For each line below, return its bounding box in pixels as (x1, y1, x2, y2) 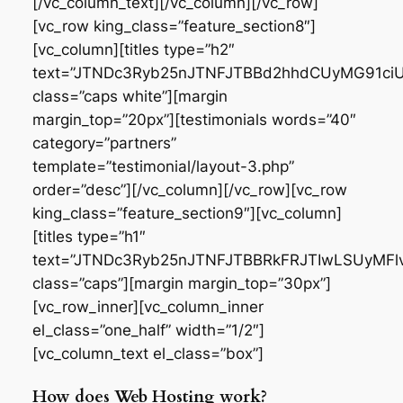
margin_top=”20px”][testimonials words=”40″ (31, 110, 356, 129)
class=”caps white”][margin (31, 86, 228, 105)
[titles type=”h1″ (31, 227, 146, 246)
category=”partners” (31, 133, 176, 152)
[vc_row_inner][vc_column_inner (31, 297, 264, 316)
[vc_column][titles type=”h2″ (31, 40, 235, 58)
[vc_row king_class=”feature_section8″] (31, 16, 316, 35)
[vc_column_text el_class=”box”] (31, 344, 264, 363)
